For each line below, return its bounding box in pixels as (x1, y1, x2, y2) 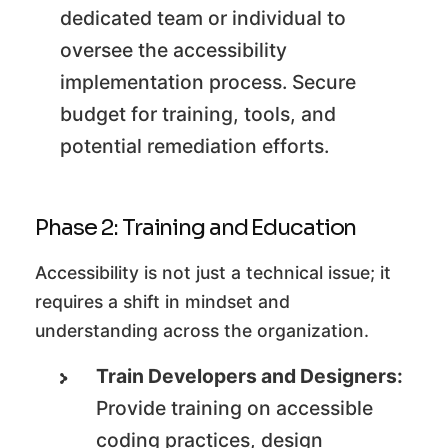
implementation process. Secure (60, 70, 356, 95)
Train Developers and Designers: (96, 364, 404, 389)
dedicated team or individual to (60, 6, 346, 31)
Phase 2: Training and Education (35, 213, 357, 242)
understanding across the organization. (35, 320, 369, 342)
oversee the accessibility (60, 38, 287, 63)
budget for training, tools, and (60, 102, 336, 127)
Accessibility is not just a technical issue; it (35, 262, 391, 284)
